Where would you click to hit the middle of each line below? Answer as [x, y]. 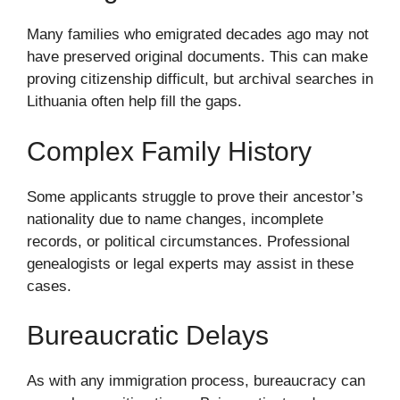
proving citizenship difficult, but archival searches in [200, 79]
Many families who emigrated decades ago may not [198, 34]
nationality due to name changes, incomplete [175, 219]
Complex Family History [169, 151]
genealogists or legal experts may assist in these [190, 263]
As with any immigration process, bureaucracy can [196, 381]
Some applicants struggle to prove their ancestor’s [195, 196]
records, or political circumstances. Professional [188, 241]
